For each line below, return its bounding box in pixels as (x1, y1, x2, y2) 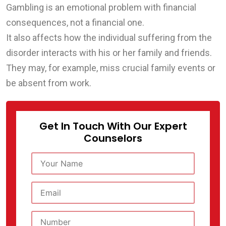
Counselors (84, 131, 142, 145)
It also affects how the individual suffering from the (6, 32, 212, 43)
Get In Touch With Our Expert (39, 119, 187, 133)
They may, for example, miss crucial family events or (6, 62, 215, 73)
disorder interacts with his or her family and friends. (6, 47, 212, 58)
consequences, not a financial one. (6, 17, 144, 28)
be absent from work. (6, 77, 91, 88)
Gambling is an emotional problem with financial (6, 2, 196, 13)
